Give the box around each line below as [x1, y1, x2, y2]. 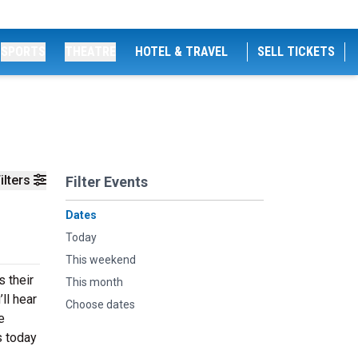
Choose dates [66, 298, 135, 311]
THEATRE [65, 44, 116, 59]
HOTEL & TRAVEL [135, 44, 228, 59]
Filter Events [66, 173, 148, 190]
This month [66, 276, 123, 288]
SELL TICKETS [257, 44, 335, 59]
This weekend [66, 253, 136, 266]
